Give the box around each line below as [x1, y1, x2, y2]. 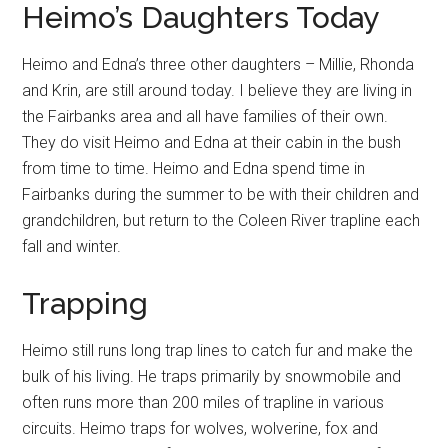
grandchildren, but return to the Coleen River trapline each [22, 210, 421, 230]
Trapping [22, 285, 149, 321]
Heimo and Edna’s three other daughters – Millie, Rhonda [22, 54, 415, 74]
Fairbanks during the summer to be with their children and [22, 184, 420, 204]
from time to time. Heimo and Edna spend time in [22, 158, 366, 178]
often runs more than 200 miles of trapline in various [22, 392, 385, 412]
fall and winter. [22, 236, 122, 256]
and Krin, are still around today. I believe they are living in [22, 80, 413, 100]
